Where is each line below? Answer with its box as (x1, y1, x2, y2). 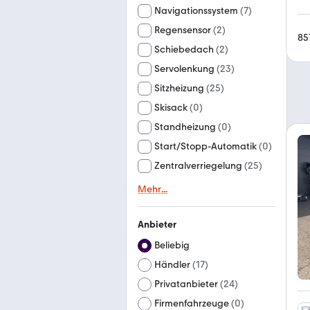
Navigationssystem (154, 5, 238, 17)
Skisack (154, 102, 188, 113)
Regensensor (154, 24, 211, 36)
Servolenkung (154, 63, 215, 75)
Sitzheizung (154, 82, 204, 94)
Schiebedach (154, 44, 214, 55)
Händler (154, 259, 190, 271)
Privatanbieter (154, 278, 218, 290)
